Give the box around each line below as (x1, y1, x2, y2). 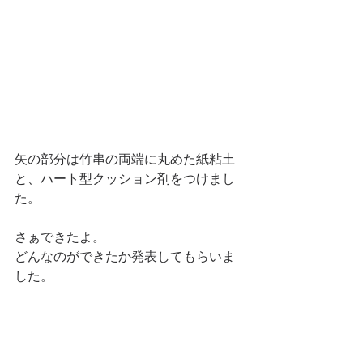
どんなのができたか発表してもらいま (15, 250, 235, 264)
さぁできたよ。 (15, 230, 105, 245)
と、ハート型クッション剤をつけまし (15, 172, 235, 186)
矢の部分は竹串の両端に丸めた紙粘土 (15, 152, 235, 167)
